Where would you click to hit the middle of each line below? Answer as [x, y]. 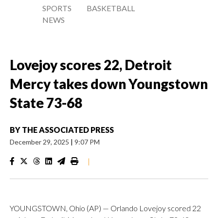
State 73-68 [46, 103]
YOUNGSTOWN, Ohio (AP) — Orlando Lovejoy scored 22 [105, 208]
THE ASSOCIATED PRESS [68, 130]
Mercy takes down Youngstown [109, 84]
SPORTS [57, 8]
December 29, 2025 [40, 142]
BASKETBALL [111, 8]
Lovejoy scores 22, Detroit [91, 65]
